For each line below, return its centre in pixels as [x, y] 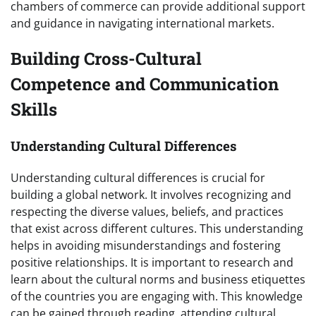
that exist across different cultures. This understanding [157, 228]
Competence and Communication [145, 84]
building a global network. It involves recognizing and [151, 194]
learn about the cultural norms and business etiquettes [158, 279]
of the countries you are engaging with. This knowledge [157, 296]
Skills [34, 109]
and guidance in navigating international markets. [142, 23]
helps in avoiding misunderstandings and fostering [146, 245]
